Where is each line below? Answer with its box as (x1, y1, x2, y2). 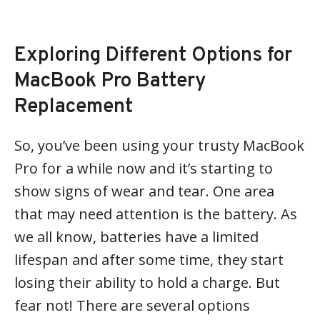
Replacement (14, 94, 133, 120)
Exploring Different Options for (14, 42, 292, 69)
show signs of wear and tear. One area (14, 181, 274, 201)
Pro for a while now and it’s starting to (14, 158, 273, 178)
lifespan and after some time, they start (14, 249, 284, 269)
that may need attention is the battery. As (14, 204, 297, 224)
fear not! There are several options (14, 295, 250, 315)
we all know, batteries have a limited (14, 226, 259, 246)
